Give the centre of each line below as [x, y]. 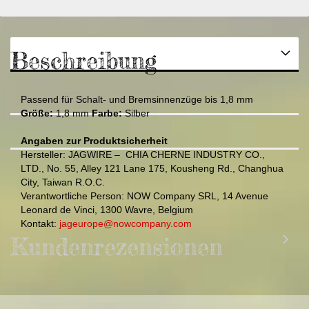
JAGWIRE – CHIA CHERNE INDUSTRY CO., [167, 154]
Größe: [37, 113]
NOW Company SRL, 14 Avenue [198, 196]
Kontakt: [40, 223]
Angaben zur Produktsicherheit [94, 141]
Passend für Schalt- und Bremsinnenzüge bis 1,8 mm [137, 99]
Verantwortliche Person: [74, 196]
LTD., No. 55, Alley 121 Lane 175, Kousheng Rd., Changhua [152, 168]
